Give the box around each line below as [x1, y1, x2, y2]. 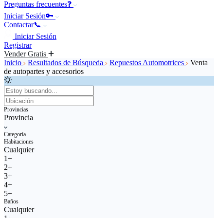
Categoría [4, 130, 26, 138]
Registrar [4, 40, 32, 49]
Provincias [4, 106, 28, 113]
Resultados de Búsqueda [28, 58, 105, 67]
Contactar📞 [4, 20, 43, 29]
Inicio [4, 58, 23, 67]
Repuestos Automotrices [109, 58, 186, 67]
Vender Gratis [4, 49, 48, 58]
